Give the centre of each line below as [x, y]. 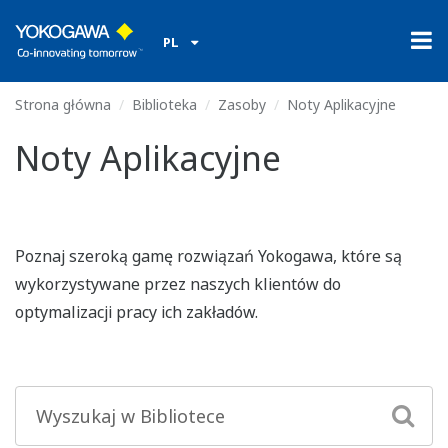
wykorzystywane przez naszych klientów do [178, 284]
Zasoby [242, 104]
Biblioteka [164, 104]
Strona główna [63, 104]
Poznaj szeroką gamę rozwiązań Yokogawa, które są [208, 256]
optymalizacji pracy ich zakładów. [136, 312]
